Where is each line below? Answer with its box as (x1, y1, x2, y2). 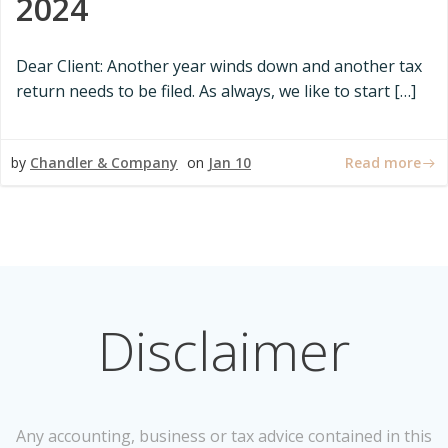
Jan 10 (208, 153, 251, 172)
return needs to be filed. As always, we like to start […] (16, 80, 416, 102)
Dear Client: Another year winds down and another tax (16, 55, 422, 77)
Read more (345, 152, 421, 172)
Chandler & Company (30, 153, 178, 172)
